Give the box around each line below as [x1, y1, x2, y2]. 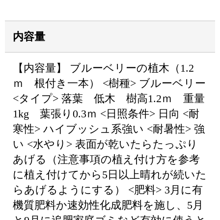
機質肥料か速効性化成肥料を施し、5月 [13, 199, 203, 211]
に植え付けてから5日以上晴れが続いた [13, 168, 207, 181]
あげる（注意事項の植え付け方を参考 [13, 153, 200, 165]
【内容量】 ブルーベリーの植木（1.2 [13, 62, 194, 74]
